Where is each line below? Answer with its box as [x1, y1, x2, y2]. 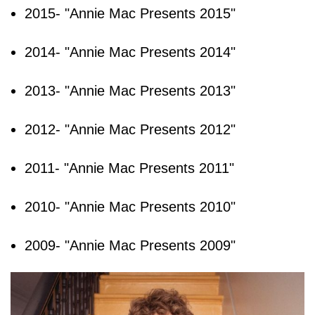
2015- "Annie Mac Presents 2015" [25, 6, 236, 22]
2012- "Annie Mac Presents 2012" [25, 122, 236, 138]
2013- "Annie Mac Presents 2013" [25, 83, 236, 99]
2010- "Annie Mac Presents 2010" [25, 199, 236, 215]
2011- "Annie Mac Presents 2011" [25, 160, 234, 176]
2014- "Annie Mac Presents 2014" [25, 44, 236, 60]
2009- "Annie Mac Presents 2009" [25, 238, 236, 254]
